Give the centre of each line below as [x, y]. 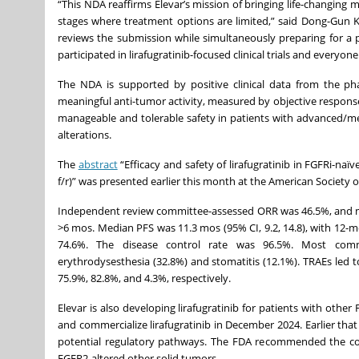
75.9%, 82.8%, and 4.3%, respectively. [144, 278]
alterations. [85, 134]
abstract [98, 164]
